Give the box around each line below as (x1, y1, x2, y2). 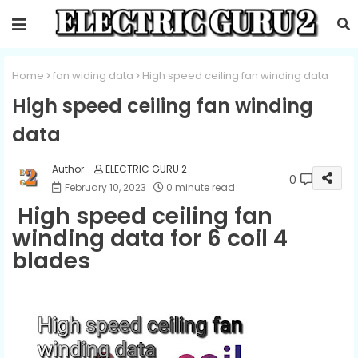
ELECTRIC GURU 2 (103, 161, 187, 176)
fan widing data (53, 68, 133, 83)
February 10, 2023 (65, 180, 146, 194)
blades (12, 245, 90, 276)
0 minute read (166, 180, 235, 194)
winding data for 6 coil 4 (12, 222, 288, 254)
